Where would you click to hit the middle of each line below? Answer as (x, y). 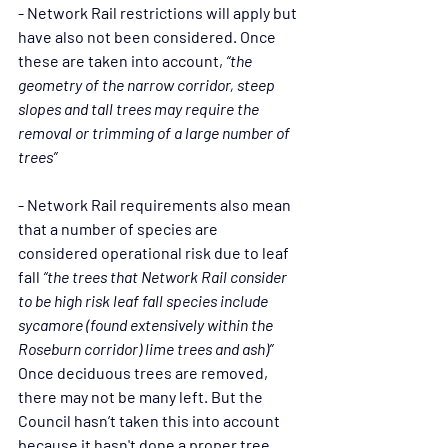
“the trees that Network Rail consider (166, 276)
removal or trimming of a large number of (155, 132)
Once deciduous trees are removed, (144, 372)
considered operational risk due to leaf (155, 252)
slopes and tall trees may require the (140, 108)
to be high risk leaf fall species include (144, 300)
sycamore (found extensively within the (147, 324)
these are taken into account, (122, 60)
